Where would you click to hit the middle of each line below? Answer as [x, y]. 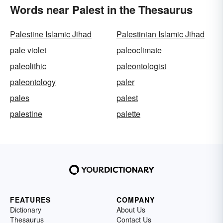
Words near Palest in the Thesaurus [101, 9]
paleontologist [141, 66]
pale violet [28, 50]
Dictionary [26, 210]
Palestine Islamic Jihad [51, 34]
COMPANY [136, 200]
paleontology [33, 82]
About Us [131, 210]
